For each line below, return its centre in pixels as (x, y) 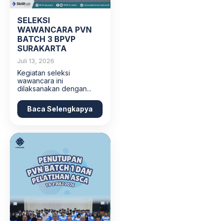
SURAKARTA (42, 49)
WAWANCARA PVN (55, 30)
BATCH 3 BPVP (46, 39)
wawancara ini (40, 81)
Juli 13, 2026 (36, 61)
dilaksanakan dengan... (54, 89)
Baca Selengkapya (60, 109)
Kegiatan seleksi (44, 73)
